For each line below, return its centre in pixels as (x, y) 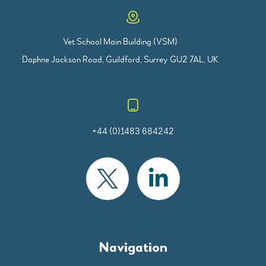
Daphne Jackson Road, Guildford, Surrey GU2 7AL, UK (121, 59)
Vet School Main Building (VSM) (121, 41)
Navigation (133, 248)
